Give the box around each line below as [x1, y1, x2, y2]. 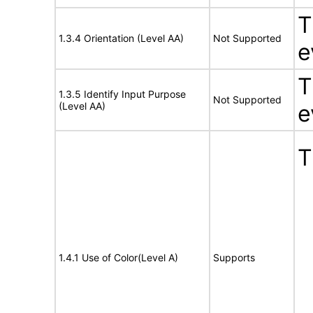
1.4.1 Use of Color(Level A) [59, 252, 178, 263]
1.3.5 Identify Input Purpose [59, 88, 186, 100]
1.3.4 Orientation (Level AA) [59, 32, 184, 44]
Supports [213, 252, 255, 263]
